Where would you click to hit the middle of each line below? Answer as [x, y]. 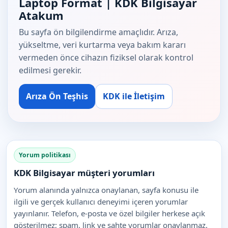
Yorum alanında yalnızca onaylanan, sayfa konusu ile [106, 190]
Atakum [41, 16]
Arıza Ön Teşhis [57, 96]
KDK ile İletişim [134, 96]
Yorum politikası [45, 155]
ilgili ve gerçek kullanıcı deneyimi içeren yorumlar [101, 202]
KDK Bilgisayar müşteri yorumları [84, 173]
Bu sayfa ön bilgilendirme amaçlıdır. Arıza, [98, 32]
